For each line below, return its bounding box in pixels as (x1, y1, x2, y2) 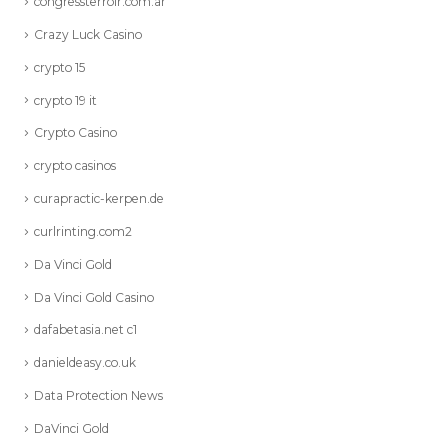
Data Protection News (34, 388, 163, 404)
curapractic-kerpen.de (34, 191, 164, 207)
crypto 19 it (34, 92, 97, 108)
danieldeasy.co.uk (34, 355, 136, 371)
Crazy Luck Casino (34, 26, 142, 42)
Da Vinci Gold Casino (34, 289, 154, 305)
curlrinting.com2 (34, 223, 132, 239)
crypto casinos (34, 158, 116, 174)
